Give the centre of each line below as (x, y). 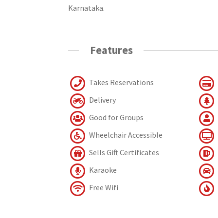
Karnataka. (87, 8)
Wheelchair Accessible (125, 135)
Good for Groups (116, 117)
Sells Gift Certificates (124, 152)
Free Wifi (103, 187)
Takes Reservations (121, 82)
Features (111, 50)
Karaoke (102, 170)
